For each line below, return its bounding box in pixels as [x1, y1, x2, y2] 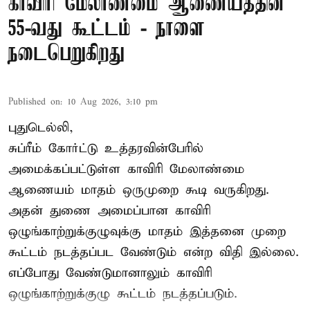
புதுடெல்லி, [8, 119, 73, 136]
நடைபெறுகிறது [8, 42, 125, 66]
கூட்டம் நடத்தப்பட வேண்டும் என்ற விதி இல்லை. [8, 244, 299, 260]
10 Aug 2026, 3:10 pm [67, 95, 158, 108]
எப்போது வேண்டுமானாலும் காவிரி [8, 264, 212, 281]
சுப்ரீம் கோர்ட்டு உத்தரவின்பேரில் [8, 140, 203, 156]
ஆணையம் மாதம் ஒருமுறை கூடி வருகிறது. [8, 181, 269, 198]
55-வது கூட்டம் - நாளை [8, 17, 205, 42]
